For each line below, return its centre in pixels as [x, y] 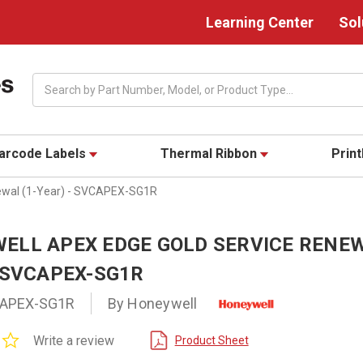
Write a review [73, 340]
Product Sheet [211, 340]
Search [50, 81]
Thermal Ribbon [211, 154]
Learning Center [260, 22]
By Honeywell [152, 304]
